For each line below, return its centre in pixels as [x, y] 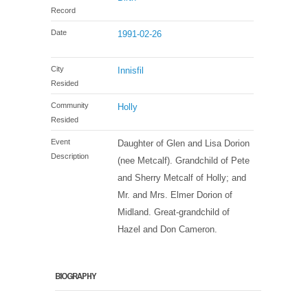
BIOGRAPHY [75, 276]
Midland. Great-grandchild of [174, 212]
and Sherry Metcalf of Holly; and [182, 177]
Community [70, 105]
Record [63, 10]
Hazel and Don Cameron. [168, 229]
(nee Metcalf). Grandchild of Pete [184, 160]
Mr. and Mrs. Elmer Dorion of [175, 195]
